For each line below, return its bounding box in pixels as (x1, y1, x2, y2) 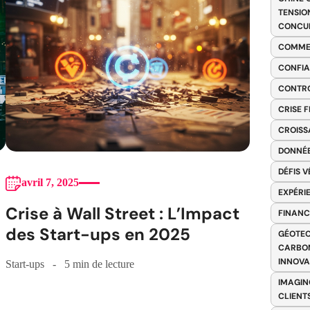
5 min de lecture (64, 258, 134, 271)
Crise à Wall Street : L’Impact (5, 203, 239, 225)
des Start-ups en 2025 (5, 224, 190, 246)
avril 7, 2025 (21, 176, 79, 189)
